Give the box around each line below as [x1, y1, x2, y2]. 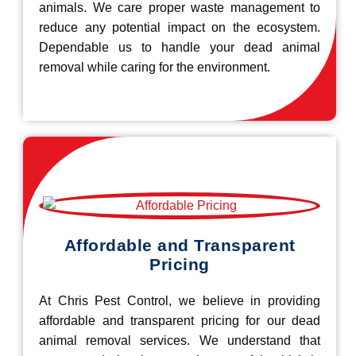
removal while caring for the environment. [39, 60, 270, 75]
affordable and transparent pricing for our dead [39, 314, 320, 328]
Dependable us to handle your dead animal [39, 41, 320, 55]
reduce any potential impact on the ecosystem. [39, 21, 320, 35]
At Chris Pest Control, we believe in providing [39, 294, 320, 308]
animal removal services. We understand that [39, 334, 320, 348]
